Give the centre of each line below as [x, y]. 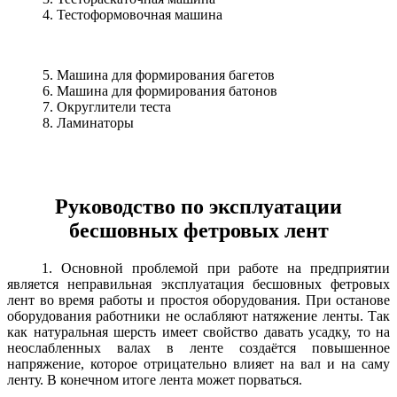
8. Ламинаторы [88, 123]
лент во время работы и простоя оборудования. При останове [198, 300]
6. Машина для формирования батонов [160, 91]
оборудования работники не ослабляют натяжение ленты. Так [198, 315]
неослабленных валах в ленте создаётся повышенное [198, 347]
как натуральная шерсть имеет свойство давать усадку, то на [198, 331]
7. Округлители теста [107, 107]
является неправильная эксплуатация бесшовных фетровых [198, 284]
